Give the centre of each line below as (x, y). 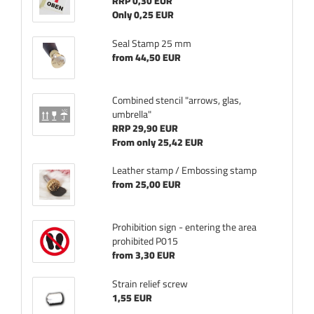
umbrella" (131, 114)
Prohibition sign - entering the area (184, 227)
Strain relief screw (150, 284)
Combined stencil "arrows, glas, (176, 100)
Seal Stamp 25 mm (151, 43)
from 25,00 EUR (146, 184)
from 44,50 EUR (146, 57)
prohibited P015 (145, 241)
